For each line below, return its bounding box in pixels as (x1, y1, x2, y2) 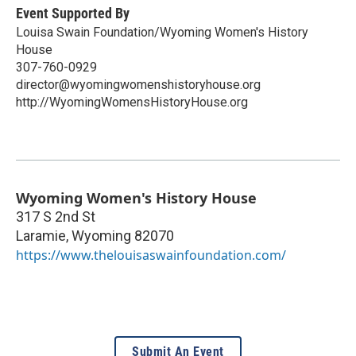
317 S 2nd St (16, 207, 95, 225)
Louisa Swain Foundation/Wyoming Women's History (16, 24, 308, 40)
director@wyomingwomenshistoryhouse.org (16, 76, 261, 92)
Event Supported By (16, 4, 130, 21)
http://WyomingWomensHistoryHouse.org (16, 94, 248, 110)
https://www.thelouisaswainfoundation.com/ (16, 246, 286, 264)
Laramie (16, 226, 66, 244)
